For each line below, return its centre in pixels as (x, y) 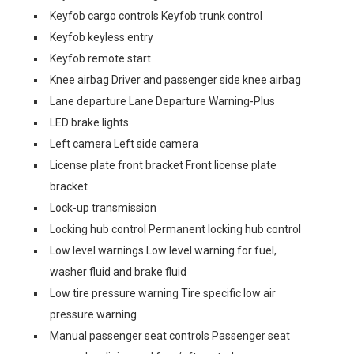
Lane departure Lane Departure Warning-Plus (162, 101)
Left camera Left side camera (124, 144)
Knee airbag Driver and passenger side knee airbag (175, 80)
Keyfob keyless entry (102, 37)
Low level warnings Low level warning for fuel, (163, 250)
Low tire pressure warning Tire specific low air (163, 293)
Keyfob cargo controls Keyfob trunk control (156, 16)
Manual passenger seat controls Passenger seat (170, 336)
